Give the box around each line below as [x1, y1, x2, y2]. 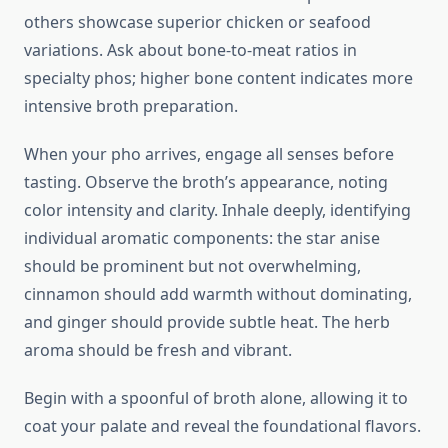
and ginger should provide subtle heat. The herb [24, 311, 390, 334]
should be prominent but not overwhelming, [24, 255, 361, 278]
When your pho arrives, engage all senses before [24, 143, 394, 166]
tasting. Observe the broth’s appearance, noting [24, 171, 388, 194]
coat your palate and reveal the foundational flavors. [24, 415, 421, 438]
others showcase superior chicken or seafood [24, 11, 371, 34]
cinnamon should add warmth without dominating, [24, 283, 412, 306]
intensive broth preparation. [24, 95, 238, 118]
